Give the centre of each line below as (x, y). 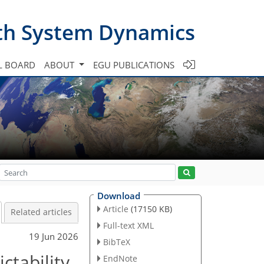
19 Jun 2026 (54, 236)
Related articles (41, 212)
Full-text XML (128, 225)
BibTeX (116, 242)
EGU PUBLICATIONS (134, 65)
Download (119, 196)
